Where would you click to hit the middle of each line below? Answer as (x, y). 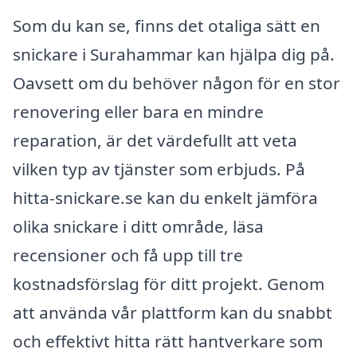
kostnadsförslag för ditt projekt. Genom (169, 283)
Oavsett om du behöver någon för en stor (177, 82)
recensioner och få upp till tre (128, 255)
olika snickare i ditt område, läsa (138, 226)
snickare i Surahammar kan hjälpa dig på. (174, 54)
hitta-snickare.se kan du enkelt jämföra (165, 197)
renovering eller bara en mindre (138, 111)
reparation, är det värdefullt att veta (155, 140)
